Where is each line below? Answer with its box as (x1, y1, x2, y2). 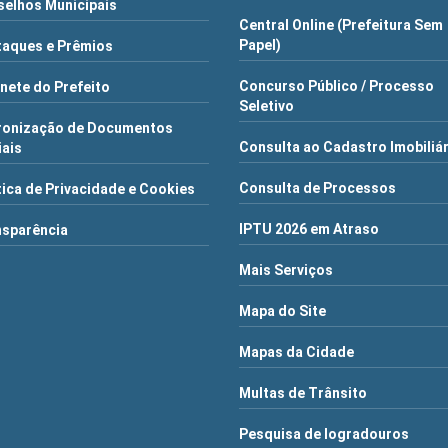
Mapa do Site (238, 303, 326, 319)
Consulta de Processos (238, 180, 396, 196)
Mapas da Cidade (238, 344, 354, 360)
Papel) (238, 37, 281, 53)
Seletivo (238, 98, 294, 114)
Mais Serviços (238, 262, 333, 278)
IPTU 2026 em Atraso (238, 221, 379, 237)
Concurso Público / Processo (238, 78, 434, 94)
